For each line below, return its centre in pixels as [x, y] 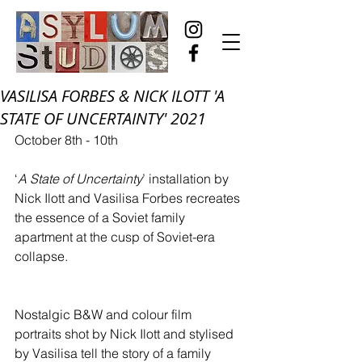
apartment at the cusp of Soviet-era [116, 237]
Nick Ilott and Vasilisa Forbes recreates [129, 198]
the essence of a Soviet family [101, 217]
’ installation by [187, 179]
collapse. [41, 256]
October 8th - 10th [66, 140]
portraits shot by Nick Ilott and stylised [126, 334]
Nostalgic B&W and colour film [105, 314]
